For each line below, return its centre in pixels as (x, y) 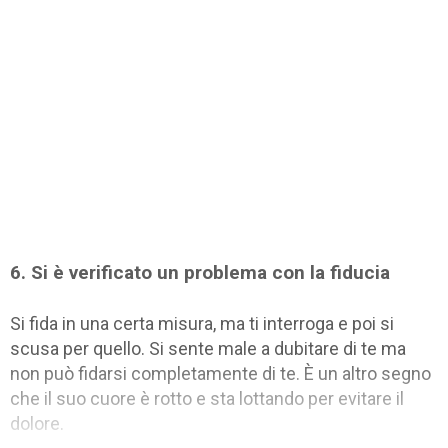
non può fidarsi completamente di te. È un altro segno (220, 373)
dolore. (37, 423)
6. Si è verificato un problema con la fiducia (200, 272)
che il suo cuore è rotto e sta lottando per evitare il (207, 398)
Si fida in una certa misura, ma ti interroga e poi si (202, 323)
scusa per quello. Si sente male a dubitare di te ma (208, 348)
